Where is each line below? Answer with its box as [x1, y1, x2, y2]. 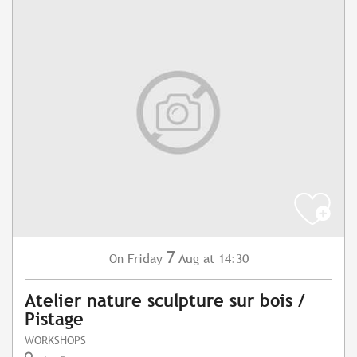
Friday [127, 251, 163, 267]
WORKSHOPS [25, 333, 86, 347]
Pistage [25, 309, 84, 330]
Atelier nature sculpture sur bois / [25, 291, 305, 312]
